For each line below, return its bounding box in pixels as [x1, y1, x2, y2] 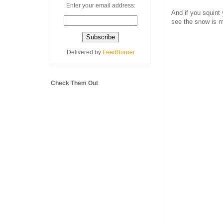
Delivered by [66, 49, 103, 56]
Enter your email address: [66, 2, 135, 9]
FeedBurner [102, 49, 135, 56]
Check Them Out [51, 80, 98, 87]
